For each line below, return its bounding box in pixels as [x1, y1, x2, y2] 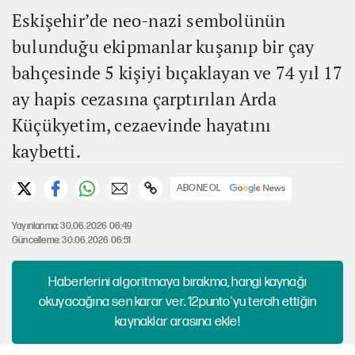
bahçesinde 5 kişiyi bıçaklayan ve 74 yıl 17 [12, 60, 343, 84]
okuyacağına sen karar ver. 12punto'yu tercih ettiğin [38, 293, 317, 310]
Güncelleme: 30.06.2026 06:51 [12, 234, 132, 246]
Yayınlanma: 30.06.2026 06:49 [12, 219, 133, 232]
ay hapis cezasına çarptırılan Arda [12, 86, 277, 110]
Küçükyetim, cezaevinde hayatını [12, 113, 272, 136]
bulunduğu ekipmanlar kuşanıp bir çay [12, 34, 315, 58]
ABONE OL [177, 181, 222, 194]
